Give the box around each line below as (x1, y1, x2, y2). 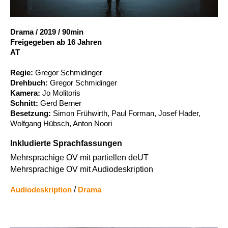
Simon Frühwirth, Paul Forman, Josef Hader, (53, 108, 201, 118)
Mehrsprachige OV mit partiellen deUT (10, 153, 149, 162)
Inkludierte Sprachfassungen (10, 138, 122, 148)
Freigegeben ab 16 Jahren (10, 37, 102, 46)
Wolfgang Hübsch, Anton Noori (10, 119, 112, 128)
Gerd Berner (40, 98, 81, 107)
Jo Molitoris (42, 88, 80, 97)
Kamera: (10, 88, 42, 97)
